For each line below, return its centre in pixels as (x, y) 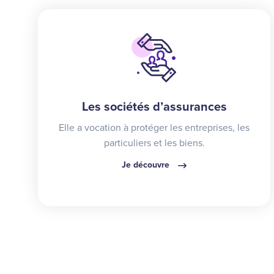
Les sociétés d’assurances (154, 107)
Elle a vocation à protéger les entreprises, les (154, 128)
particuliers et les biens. (154, 143)
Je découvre (147, 165)
